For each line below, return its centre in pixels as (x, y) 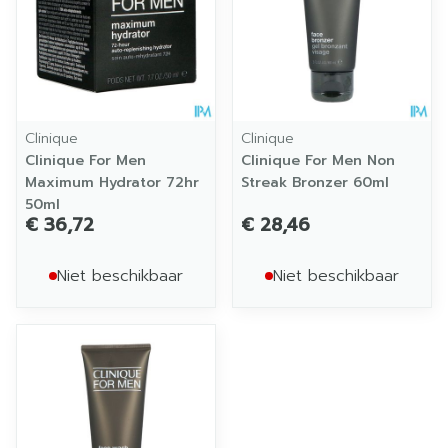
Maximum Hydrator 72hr (112, 182)
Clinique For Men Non (318, 160)
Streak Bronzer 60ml (315, 182)
